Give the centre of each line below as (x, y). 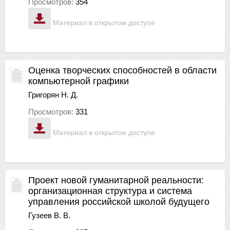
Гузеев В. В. (49, 215)
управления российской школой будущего (119, 202)
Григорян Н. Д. (53, 94)
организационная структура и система (110, 191)
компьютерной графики (79, 81)
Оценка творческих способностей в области (122, 70)
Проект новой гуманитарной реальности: (116, 180)
